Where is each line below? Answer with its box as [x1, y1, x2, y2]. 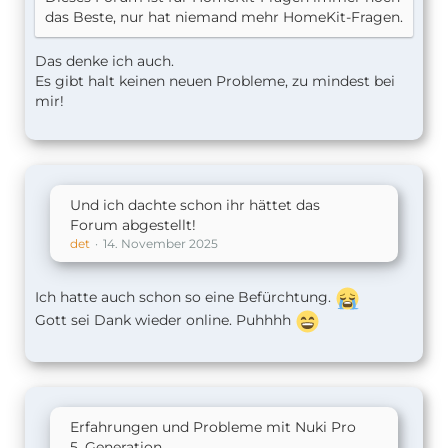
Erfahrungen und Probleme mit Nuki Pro [70, 418, 356, 436]
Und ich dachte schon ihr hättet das [70, 196, 320, 214]
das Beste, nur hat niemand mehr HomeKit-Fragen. [45, 8, 403, 26]
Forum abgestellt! [70, 216, 196, 234]
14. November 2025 [103, 236, 218, 251]
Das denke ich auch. [35, 52, 174, 70]
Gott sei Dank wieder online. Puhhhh [35, 311, 295, 330]
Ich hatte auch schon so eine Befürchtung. [35, 288, 335, 307]
